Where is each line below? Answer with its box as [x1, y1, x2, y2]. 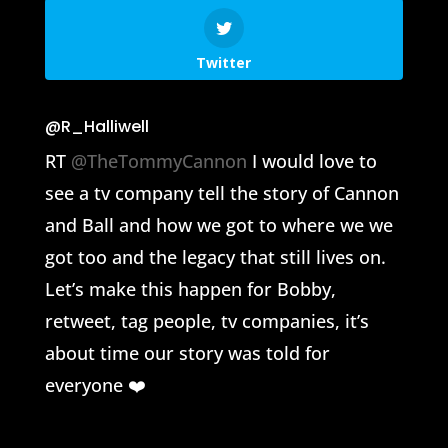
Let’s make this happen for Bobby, [44, 277, 336, 302]
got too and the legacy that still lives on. [44, 245, 386, 270]
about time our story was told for [44, 341, 330, 366]
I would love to [246, 149, 377, 174]
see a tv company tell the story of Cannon [44, 181, 399, 206]
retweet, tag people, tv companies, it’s [44, 309, 369, 334]
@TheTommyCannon [70, 149, 247, 174]
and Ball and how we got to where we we [44, 213, 393, 238]
